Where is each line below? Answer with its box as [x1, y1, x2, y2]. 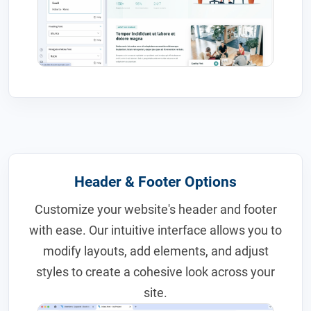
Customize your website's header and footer [34, 201, 277, 217]
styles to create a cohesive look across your [36, 264, 275, 279]
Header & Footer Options [74, 173, 237, 190]
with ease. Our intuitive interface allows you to [29, 222, 282, 237]
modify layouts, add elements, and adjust [42, 243, 269, 258]
